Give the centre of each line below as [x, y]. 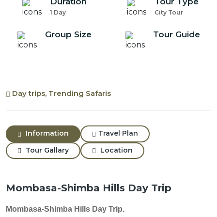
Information [46, 133]
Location [116, 150]
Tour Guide [177, 34]
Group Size [68, 34]
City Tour [169, 12]
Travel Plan [118, 133]
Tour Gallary [46, 150]
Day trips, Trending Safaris [61, 93]
